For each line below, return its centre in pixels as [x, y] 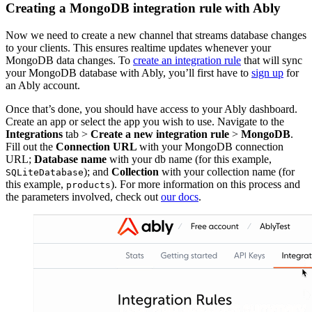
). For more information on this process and [205, 184]
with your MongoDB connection [211, 147]
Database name [72, 159]
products [88, 185]
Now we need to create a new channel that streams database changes [156, 35]
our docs [180, 197]
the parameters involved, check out [83, 197]
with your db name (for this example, [190, 159]
